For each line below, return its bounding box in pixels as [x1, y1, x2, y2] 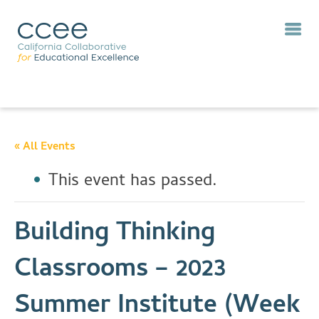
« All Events [14, 138, 75, 157]
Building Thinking [14, 214, 215, 256]
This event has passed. [48, 168, 217, 196]
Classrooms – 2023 [14, 250, 226, 292]
